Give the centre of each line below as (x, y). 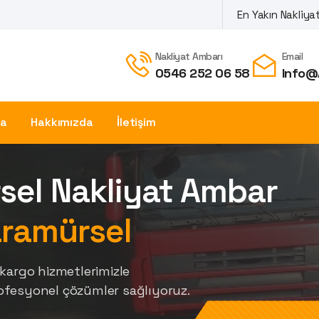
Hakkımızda (62, 122)
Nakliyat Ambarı (189, 56)
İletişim (136, 122)
